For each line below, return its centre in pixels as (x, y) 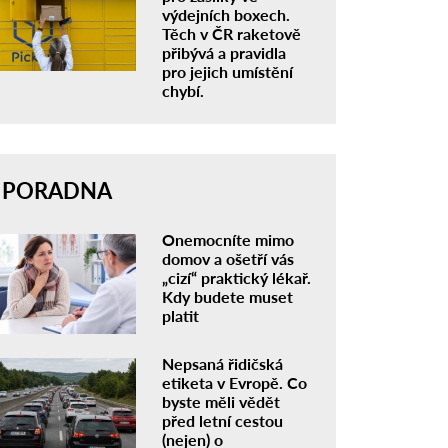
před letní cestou (223, 420)
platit (181, 315)
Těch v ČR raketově (232, 33)
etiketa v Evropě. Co (235, 382)
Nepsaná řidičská (223, 363)
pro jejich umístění (228, 71)
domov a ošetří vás (228, 258)
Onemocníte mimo (228, 239)
